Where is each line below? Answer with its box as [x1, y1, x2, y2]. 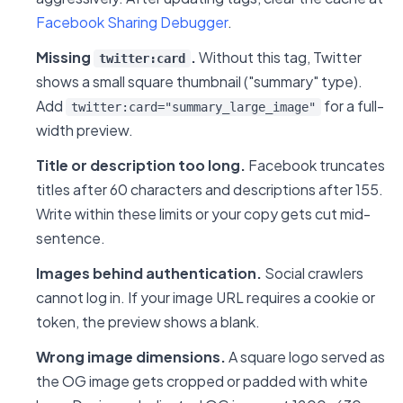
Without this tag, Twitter [196, 48, 362, 67]
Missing [36, 48, 94, 67]
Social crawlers [262, 264, 363, 282]
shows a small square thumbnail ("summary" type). [36, 72, 363, 91]
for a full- [321, 96, 384, 115]
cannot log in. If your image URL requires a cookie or [36, 288, 375, 307]
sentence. [36, 228, 105, 247]
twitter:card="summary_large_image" [71, 100, 316, 114]
